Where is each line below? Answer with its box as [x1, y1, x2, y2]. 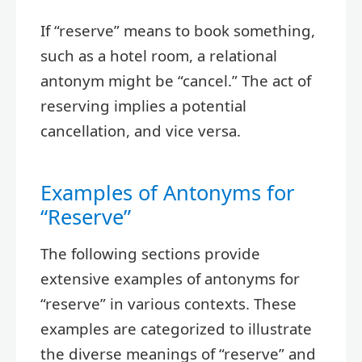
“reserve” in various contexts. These [40, 293, 297, 314]
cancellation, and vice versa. [40, 120, 241, 141]
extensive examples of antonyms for [40, 267, 300, 288]
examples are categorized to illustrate [40, 318, 312, 339]
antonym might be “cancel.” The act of [40, 69, 311, 90]
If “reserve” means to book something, [40, 19, 315, 40]
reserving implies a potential [40, 95, 246, 116]
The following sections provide [40, 242, 260, 263]
